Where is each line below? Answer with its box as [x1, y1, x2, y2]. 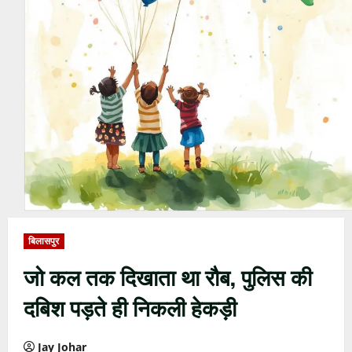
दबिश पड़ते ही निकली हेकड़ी [24, 291, 236, 324]
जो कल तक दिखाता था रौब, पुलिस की [24, 260, 312, 293]
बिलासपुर [28, 234, 60, 248]
